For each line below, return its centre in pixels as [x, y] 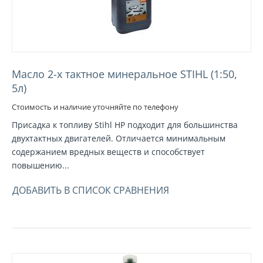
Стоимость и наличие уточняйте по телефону [95, 107]
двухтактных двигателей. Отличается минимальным [119, 138]
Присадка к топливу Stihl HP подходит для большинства [125, 124]
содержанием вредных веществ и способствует [108, 151]
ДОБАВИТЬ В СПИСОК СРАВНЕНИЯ [91, 190]
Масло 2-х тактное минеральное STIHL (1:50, [124, 74]
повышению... [41, 165]
